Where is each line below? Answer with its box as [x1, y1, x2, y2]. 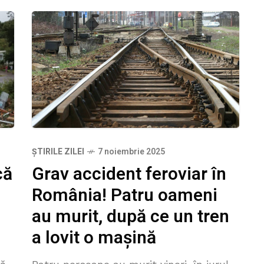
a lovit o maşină [32, 225, 156, 252]
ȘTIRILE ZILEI [32, 146, 84, 159]
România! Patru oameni [32, 183, 217, 209]
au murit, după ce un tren [32, 204, 229, 230]
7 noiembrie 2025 [98, 146, 165, 159]
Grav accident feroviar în [32, 161, 226, 188]
